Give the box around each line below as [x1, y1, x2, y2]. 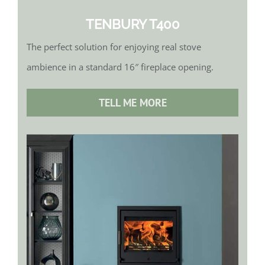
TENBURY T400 [85, 17, 180, 33]
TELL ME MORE [98, 96, 167, 110]
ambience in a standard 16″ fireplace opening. [27, 61, 214, 73]
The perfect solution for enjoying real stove [27, 41, 201, 53]
